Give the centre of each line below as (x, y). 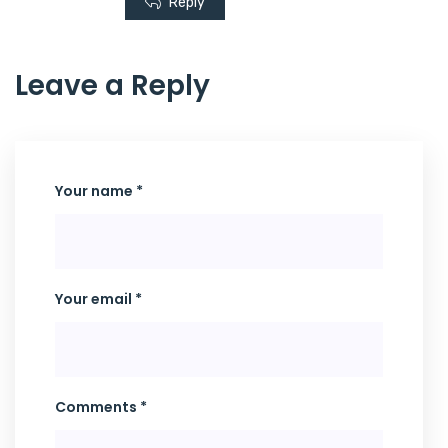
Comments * (101, 407)
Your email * (98, 299)
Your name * (99, 191)
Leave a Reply (112, 86)
